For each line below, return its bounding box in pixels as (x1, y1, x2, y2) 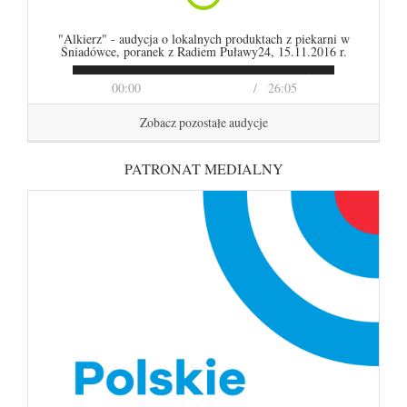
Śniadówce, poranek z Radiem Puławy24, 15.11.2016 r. (60, 43, 347, 60)
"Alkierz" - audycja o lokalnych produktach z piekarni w (57, 30, 350, 47)
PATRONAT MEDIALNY (124, 159, 283, 178)
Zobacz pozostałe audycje (139, 114, 268, 131)
